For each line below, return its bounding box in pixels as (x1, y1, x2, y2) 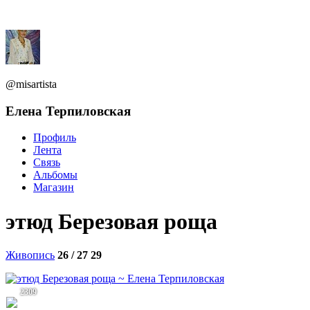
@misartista (6, 78, 57, 90)
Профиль (33, 131, 76, 144)
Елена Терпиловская (6, 103, 131, 118)
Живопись (6, 249, 55, 262)
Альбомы (33, 169, 77, 181)
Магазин (33, 181, 74, 194)
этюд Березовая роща (6, 208, 217, 234)
